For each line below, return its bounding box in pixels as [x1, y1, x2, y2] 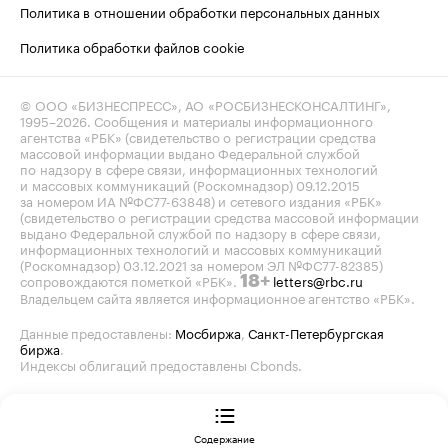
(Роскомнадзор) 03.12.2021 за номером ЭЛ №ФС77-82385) [20, 253, 383, 274]
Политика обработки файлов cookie [20, 35, 245, 56]
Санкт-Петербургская [248, 321, 384, 342]
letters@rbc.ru [273, 269, 363, 290]
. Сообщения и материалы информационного [87, 109, 373, 130]
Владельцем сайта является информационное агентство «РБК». [20, 286, 415, 307]
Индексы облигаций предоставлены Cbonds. [20, 353, 302, 374]
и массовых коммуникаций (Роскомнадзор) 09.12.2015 [20, 173, 360, 194]
